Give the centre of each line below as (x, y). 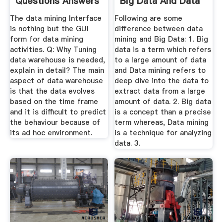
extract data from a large (160, 91)
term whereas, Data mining (162, 122)
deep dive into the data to (162, 81)
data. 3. (128, 143)
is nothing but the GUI (49, 28)
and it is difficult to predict (58, 112)
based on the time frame (54, 101)
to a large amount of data (161, 60)
